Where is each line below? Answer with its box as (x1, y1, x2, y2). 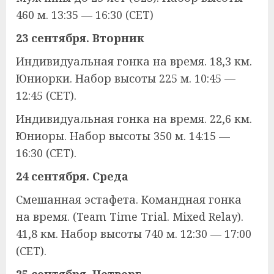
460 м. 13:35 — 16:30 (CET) (16, 7, 154, 23)
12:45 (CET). (16, 88, 76, 103)
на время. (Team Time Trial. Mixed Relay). (16, 209, 243, 224)
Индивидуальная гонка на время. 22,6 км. (16, 111, 252, 127)
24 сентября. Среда (16, 169, 128, 184)
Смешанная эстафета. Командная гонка (16, 192, 242, 207)
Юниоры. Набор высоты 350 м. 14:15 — (16, 128, 230, 144)
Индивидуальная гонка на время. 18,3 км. (16, 54, 252, 69)
